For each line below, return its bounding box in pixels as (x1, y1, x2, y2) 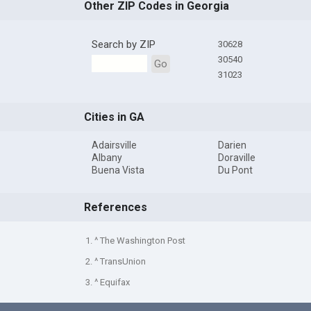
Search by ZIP (91, 38, 155, 51)
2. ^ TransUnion (85, 255, 146, 267)
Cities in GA (83, 110, 144, 124)
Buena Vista (91, 165, 144, 176)
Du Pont (217, 165, 253, 176)
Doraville (217, 152, 255, 164)
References (83, 201, 147, 215)
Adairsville (91, 140, 137, 151)
